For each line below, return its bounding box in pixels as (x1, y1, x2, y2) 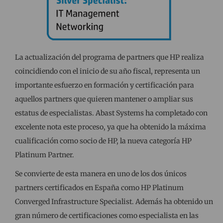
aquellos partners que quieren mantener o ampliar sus (15, 94, 193, 104)
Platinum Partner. (15, 150, 74, 159)
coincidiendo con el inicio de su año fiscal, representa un (15, 66, 200, 76)
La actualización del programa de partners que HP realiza (15, 52, 204, 62)
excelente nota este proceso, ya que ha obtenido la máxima (15, 122, 206, 131)
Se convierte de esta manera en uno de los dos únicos (15, 169, 187, 178)
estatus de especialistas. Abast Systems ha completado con (15, 108, 208, 117)
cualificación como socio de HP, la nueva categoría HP (15, 136, 192, 145)
